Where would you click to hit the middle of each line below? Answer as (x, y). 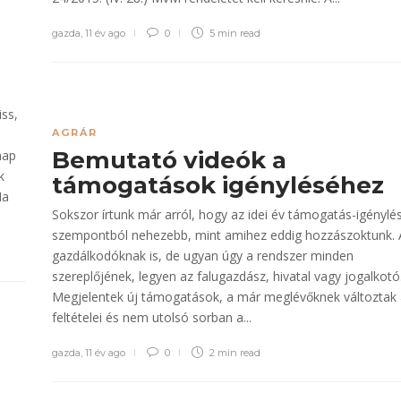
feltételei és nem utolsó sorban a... (152, 317)
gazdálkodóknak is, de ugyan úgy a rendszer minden (203, 256)
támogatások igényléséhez (221, 185)
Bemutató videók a (169, 160)
